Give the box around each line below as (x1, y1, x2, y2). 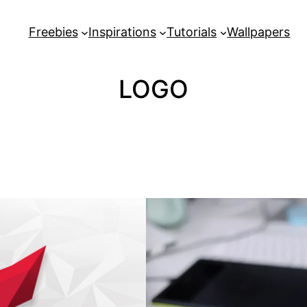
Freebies (28, 25, 78, 40)
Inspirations (88, 25, 156, 40)
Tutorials (167, 25, 217, 40)
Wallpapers (227, 25, 291, 40)
